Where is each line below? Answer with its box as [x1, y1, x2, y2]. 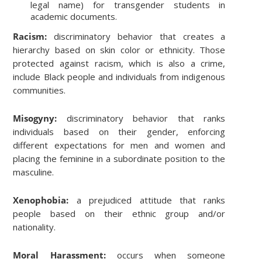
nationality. [13, 221, 56, 233]
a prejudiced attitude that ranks [68, 194, 226, 206]
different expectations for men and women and [13, 139, 226, 151]
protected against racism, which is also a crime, [13, 57, 226, 70]
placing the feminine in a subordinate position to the [13, 153, 226, 165]
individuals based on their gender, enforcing [13, 126, 226, 138]
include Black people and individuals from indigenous [13, 71, 226, 83]
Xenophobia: [13, 194, 69, 206]
